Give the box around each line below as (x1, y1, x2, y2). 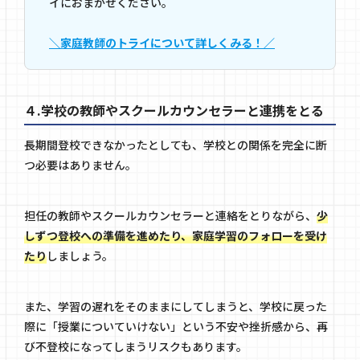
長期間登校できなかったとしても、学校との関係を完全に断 (24, 136, 327, 153)
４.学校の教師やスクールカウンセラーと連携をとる (24, 100, 324, 120)
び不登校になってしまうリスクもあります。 (24, 337, 247, 354)
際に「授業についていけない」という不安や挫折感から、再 (24, 317, 328, 334)
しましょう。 (47, 247, 113, 264)
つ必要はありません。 (24, 156, 137, 173)
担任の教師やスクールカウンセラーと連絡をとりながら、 (24, 207, 317, 223)
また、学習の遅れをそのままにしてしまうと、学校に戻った (24, 297, 327, 314)
